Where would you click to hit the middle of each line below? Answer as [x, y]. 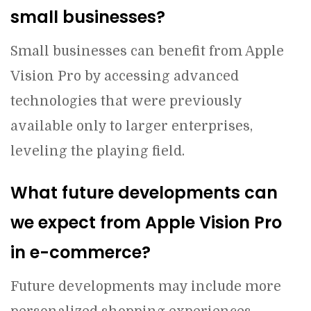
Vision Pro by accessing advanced [125, 76]
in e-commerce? [81, 252]
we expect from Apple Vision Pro [146, 222]
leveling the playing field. [98, 151]
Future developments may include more [146, 287]
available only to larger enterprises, [132, 126]
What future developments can [144, 193]
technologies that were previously [126, 101]
